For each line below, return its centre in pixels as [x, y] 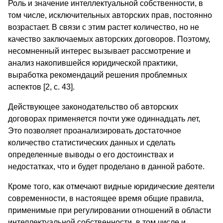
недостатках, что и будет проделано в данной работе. [106, 167]
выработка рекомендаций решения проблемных [98, 75]
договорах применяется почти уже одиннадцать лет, [104, 119]
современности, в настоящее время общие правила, [106, 199]
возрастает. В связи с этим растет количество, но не [104, 27]
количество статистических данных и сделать [92, 143]
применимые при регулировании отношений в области [110, 211]
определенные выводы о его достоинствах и [91, 155]
